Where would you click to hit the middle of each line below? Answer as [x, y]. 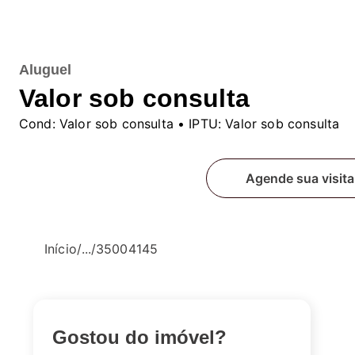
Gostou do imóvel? [139, 337]
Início [61, 249]
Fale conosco [121, 178]
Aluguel [45, 70]
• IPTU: [200, 124]
